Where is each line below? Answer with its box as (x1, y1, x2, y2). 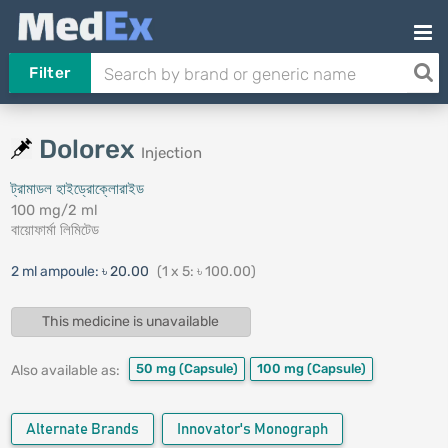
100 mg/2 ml (10, 201, 98, 219)
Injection (140, 144, 202, 162)
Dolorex (38, 134, 141, 165)
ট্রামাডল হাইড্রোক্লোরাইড (10, 180, 144, 198)
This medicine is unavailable (42, 313, 220, 331)
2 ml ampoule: (10, 263, 102, 280)
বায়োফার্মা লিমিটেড (10, 221, 99, 239)
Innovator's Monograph (176, 422, 328, 438)
